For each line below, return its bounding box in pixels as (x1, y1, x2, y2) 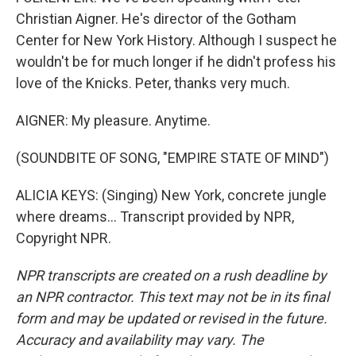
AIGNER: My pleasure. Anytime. (16, 112, 211, 129)
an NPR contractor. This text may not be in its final (16, 288, 329, 305)
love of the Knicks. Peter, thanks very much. (16, 75, 290, 91)
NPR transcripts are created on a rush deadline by (16, 267, 327, 284)
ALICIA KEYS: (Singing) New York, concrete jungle (16, 187, 327, 203)
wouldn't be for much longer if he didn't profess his (16, 53, 336, 70)
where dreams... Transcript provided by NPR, (16, 208, 294, 225)
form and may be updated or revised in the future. (16, 310, 327, 327)
